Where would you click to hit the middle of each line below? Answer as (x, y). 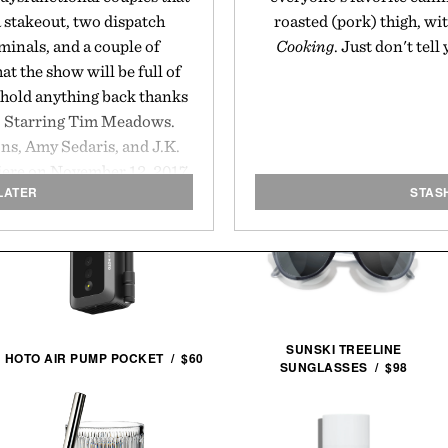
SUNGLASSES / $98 (343, 367)
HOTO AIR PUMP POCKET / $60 (104, 358)
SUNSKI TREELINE (344, 349)
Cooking (305, 46)
